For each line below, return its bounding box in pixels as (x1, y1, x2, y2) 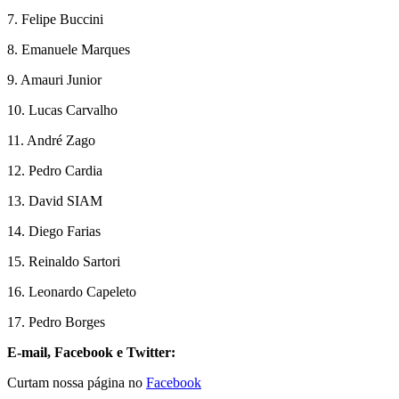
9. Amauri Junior (7, 71, 102, 87)
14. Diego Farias (7, 223, 101, 239)
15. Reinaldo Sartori (7, 253, 120, 269)
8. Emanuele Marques (7, 41, 130, 57)
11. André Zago (7, 132, 95, 148)
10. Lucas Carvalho (7, 102, 118, 118)
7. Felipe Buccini (7, 11, 103, 27)
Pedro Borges (28, 313, 105, 330)
